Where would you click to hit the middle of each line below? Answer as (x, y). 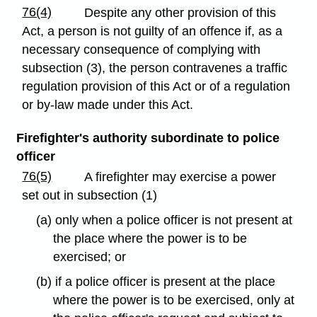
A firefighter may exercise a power (180, 177)
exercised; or (90, 257)
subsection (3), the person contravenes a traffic (155, 68)
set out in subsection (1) (90, 196)
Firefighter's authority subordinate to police (148, 138)
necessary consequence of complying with (142, 49)
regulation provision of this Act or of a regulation (156, 86)
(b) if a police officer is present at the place (155, 281)
